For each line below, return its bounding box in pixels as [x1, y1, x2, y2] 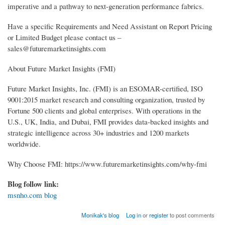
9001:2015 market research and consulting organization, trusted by [8, 94, 205, 104]
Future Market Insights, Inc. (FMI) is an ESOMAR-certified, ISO [8, 83, 203, 93]
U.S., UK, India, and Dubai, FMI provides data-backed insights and [8, 116, 208, 127]
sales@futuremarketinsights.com [8, 43, 106, 53]
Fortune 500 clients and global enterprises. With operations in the [8, 105, 201, 116]
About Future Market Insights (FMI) [8, 63, 116, 73]
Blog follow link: [8, 178, 61, 189]
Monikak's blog [81, 210, 119, 219]
